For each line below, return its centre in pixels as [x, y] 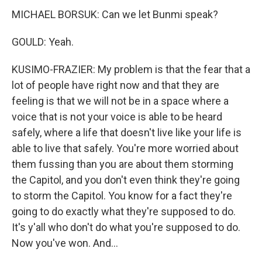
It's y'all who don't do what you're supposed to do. [126, 227]
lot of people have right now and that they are [116, 85]
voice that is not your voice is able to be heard [117, 117]
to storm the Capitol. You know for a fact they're [122, 196]
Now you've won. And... [65, 243]
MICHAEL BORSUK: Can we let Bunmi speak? [115, 14]
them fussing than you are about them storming [123, 164]
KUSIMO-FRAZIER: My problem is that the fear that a [131, 69]
